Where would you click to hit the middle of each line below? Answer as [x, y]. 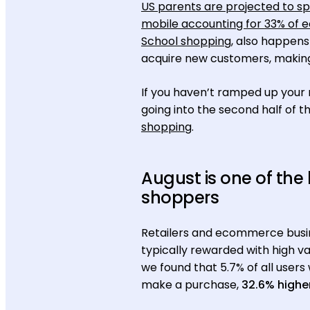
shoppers [180, 198]
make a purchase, [191, 285]
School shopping [186, 41]
